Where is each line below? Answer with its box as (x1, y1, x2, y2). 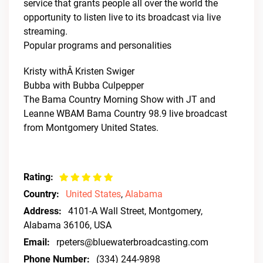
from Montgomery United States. (23, 122, 159, 133)
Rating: (23, 171, 53, 183)
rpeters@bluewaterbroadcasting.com (56, 237, 208, 248)
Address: (23, 205, 62, 217)
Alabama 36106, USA (23, 220, 112, 231)
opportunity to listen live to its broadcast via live (23, 12, 221, 23)
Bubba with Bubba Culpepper (23, 80, 144, 91)
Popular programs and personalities (23, 40, 171, 51)
